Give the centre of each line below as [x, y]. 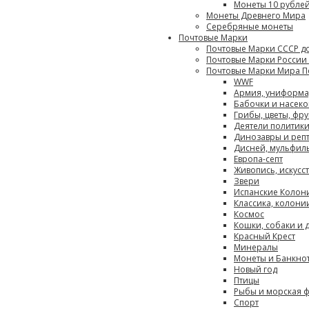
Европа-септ [258, 159]
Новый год [256, 269]
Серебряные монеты [250, 27]
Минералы [256, 247]
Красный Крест [265, 236]
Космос [249, 214]
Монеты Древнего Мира [256, 16]
